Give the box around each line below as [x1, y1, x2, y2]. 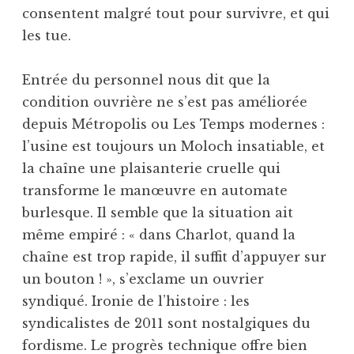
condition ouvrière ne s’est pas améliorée [22, 93, 307, 110]
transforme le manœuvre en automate [22, 182, 288, 198]
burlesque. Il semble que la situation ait [22, 204, 293, 220]
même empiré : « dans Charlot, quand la [22, 226, 296, 243]
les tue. [22, 27, 71, 43]
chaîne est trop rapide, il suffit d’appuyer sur [22, 248, 326, 265]
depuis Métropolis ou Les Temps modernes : [22, 115, 325, 132]
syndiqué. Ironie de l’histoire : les [22, 292, 250, 309]
